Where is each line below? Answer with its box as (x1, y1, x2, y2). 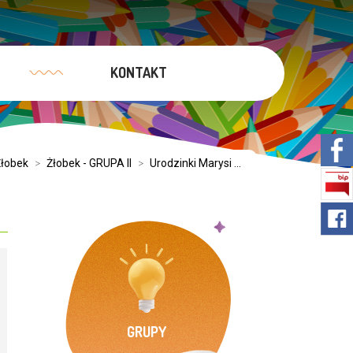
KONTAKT (110, 64, 167, 81)
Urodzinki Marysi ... (150, 157, 241, 169)
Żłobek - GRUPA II (46, 157, 132, 169)
